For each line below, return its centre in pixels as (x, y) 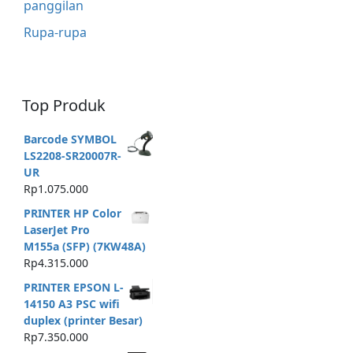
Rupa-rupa (55, 32)
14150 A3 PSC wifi (71, 303)
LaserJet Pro (56, 229)
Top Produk (64, 105)
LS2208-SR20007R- (72, 156)
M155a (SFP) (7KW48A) (84, 246)
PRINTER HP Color (72, 213)
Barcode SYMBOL (70, 139)
